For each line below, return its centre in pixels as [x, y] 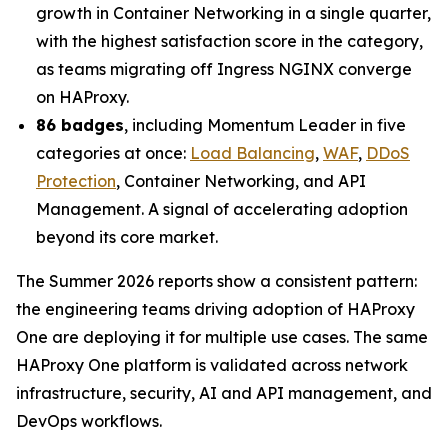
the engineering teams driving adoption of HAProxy [215, 309]
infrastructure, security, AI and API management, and [224, 393]
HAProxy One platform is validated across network [212, 365]
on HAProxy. [82, 97]
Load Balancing [252, 153]
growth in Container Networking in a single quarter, [233, 13]
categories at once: [113, 153]
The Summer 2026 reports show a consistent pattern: [216, 281]
